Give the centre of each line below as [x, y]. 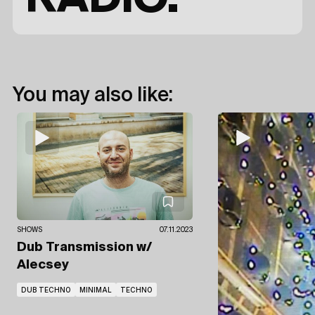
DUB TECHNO [46, 290]
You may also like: [93, 95]
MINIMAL [96, 290]
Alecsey [43, 265]
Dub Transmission [77, 248]
